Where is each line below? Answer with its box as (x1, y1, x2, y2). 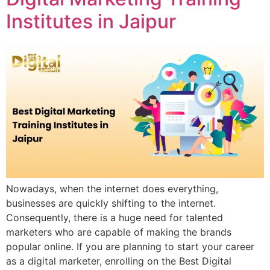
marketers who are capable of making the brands (6, 225, 231, 238)
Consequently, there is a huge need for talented (6, 211, 223, 224)
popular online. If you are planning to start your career (6, 240, 254, 253)
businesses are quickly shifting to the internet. (6, 196, 216, 209)
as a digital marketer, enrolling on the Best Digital (6, 254, 231, 267)
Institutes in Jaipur (6, 9, 176, 33)
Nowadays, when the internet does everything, (6, 182, 218, 195)
